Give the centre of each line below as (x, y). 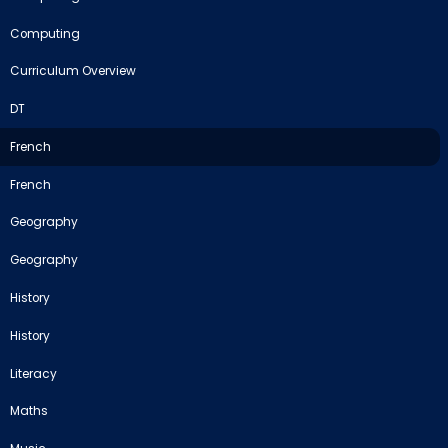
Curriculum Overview (73, 71)
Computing (45, 33)
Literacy (34, 373)
